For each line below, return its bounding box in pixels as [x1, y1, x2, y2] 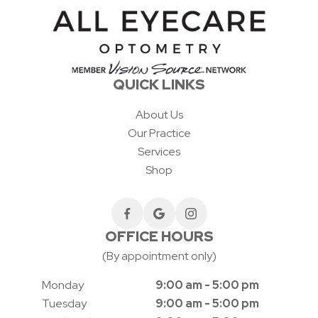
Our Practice [127, 126, 191, 141]
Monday [42, 278, 84, 293]
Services [138, 144, 180, 160]
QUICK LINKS [113, 75, 205, 94]
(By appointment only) [102, 248, 216, 264]
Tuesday [42, 296, 87, 312]
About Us [135, 107, 183, 123]
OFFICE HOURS [104, 227, 214, 246]
